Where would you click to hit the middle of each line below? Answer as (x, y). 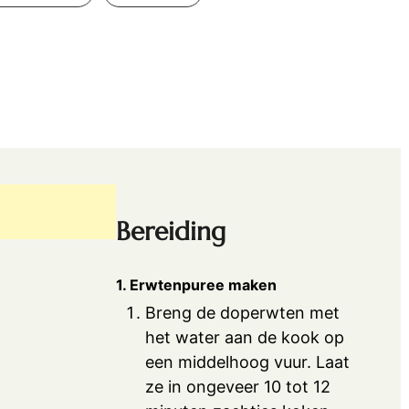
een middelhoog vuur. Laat (248, 362)
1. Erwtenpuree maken (197, 284)
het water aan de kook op (245, 337)
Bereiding (171, 232)
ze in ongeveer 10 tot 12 (238, 386)
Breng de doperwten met (243, 312)
